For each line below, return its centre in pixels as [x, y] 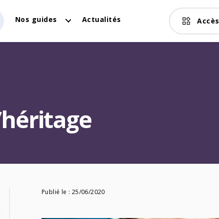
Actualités [101, 19]
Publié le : [57, 192]
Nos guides [36, 19]
